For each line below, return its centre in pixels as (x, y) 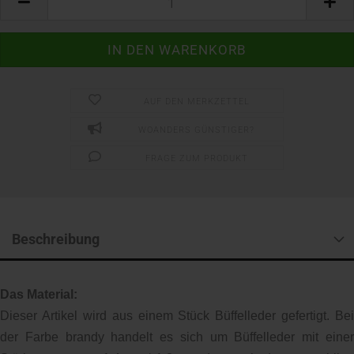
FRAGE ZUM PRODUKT (196, 158)
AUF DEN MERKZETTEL (196, 102)
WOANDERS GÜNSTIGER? (197, 130)
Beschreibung (56, 239)
